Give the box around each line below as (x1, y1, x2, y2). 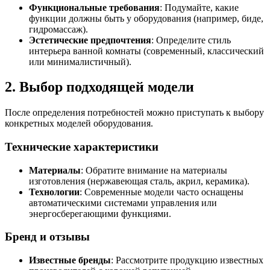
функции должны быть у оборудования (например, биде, (29, 13, 263, 24)
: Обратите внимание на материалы (81, 165, 227, 175)
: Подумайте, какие (160, 2, 239, 13)
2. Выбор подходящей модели (5, 79, 194, 95)
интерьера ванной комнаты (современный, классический (29, 45, 264, 56)
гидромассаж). (29, 24, 88, 34)
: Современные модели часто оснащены (80, 186, 243, 197)
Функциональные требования (29, 2, 160, 13)
